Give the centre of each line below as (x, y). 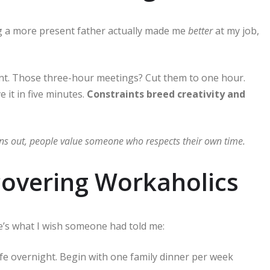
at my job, (236, 30)
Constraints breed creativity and (166, 94)
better (200, 30)
